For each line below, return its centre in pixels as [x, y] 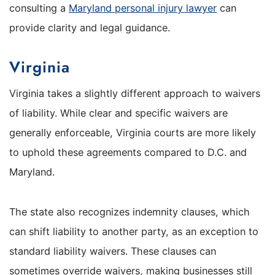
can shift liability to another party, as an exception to [134, 231]
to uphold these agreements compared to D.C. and [128, 153]
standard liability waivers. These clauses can [113, 251]
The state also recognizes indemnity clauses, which [130, 211]
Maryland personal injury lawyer [143, 8]
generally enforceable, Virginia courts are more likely [133, 133]
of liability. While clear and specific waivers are [118, 113]
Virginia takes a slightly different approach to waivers [135, 94]
